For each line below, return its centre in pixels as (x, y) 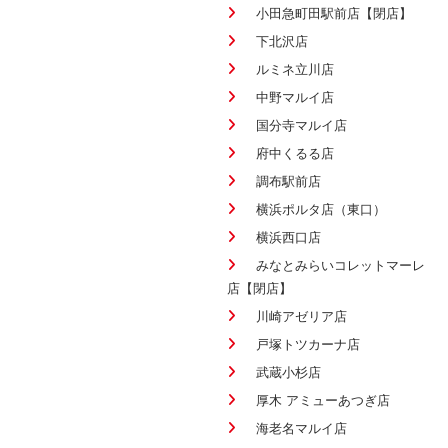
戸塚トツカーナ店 (308, 344)
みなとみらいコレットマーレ (340, 265)
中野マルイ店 (295, 97)
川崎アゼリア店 (301, 316)
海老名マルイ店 (301, 428)
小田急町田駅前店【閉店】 (334, 13)
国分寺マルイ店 (301, 125)
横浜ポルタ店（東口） (321, 209)
